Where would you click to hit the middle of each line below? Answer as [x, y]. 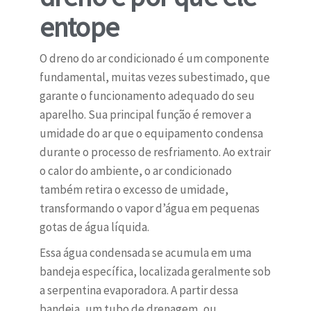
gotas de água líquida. [94, 227]
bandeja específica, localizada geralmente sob [155, 272]
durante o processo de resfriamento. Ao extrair [155, 152]
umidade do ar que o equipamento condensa [151, 134]
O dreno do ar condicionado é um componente [154, 59]
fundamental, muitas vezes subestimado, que [154, 77]
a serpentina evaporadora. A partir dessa [138, 291]
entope [79, 27]
